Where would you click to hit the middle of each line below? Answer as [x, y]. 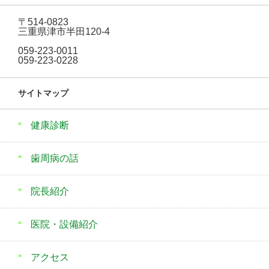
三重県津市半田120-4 [64, 32]
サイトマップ [43, 93]
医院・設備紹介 [64, 225]
